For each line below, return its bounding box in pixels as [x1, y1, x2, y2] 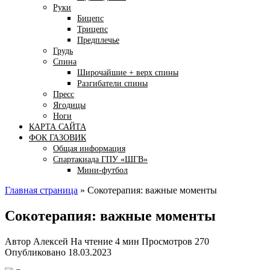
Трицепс [77, 25, 108, 34]
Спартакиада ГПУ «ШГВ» [53, 155, 148, 164]
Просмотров [142, 236, 192, 246]
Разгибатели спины [77, 79, 148, 88]
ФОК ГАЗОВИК [29, 133, 86, 142]
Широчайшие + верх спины [77, 68, 178, 77]
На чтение [71, 236, 113, 246]
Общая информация [53, 144, 125, 153]
